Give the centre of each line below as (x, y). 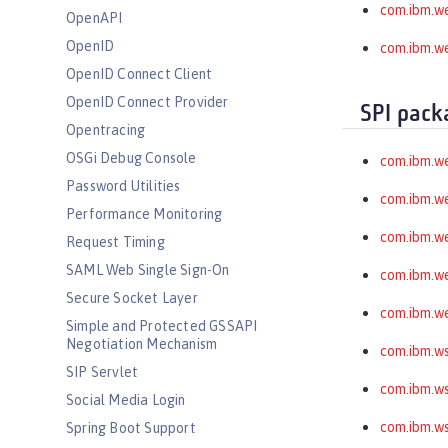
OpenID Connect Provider (147, 102)
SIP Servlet (102, 372)
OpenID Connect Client (139, 74)
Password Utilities (123, 186)
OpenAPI (94, 18)
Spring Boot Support (131, 428)
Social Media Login (126, 400)
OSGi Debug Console (131, 158)
